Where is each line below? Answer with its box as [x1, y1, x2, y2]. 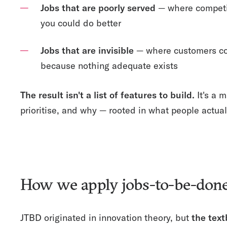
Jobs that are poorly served [41, 2, 156, 14]
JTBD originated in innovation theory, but [20, 212, 192, 223]
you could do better [41, 17, 121, 29]
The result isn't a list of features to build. [20, 89, 195, 101]
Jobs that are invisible [41, 45, 134, 56]
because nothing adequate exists [41, 60, 178, 71]
